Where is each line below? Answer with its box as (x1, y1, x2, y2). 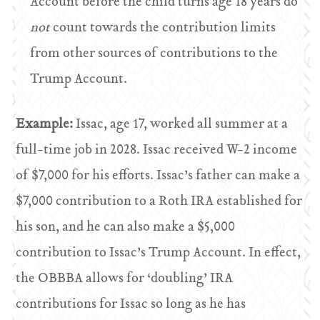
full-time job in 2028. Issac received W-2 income (16, 139, 298, 161)
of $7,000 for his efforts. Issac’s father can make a (16, 165, 301, 187)
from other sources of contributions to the (30, 43, 279, 65)
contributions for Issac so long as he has (16, 294, 246, 316)
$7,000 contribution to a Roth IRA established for (16, 191, 303, 213)
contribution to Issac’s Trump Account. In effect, (16, 242, 301, 264)
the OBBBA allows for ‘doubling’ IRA (16, 268, 234, 290)
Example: (16, 114, 76, 136)
